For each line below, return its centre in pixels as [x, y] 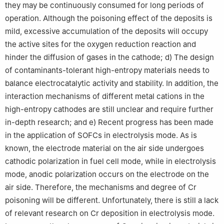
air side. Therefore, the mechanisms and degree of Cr [101, 187]
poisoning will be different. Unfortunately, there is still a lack [112, 200]
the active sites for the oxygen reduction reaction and [100, 44]
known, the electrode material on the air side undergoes [104, 148]
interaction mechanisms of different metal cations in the [105, 96]
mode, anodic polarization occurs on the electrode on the [107, 174]
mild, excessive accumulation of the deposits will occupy [106, 31]
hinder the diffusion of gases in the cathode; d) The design [109, 57]
